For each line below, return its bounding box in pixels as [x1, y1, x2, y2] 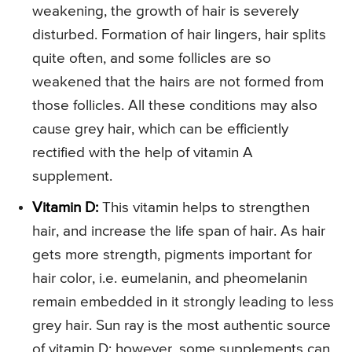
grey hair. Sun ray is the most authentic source [32, 318, 331, 334]
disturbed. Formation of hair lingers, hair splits [32, 27, 326, 43]
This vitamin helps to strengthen [98, 200, 310, 216]
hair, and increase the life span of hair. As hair [32, 224, 325, 240]
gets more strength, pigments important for [32, 247, 312, 263]
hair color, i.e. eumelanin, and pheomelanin [32, 271, 307, 287]
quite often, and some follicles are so [32, 51, 271, 67]
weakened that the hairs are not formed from [32, 75, 324, 90]
